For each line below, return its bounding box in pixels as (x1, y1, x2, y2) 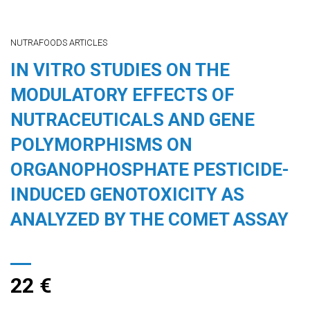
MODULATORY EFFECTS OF (10, 84, 235, 105)
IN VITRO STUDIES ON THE (10, 59, 230, 80)
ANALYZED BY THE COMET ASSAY (10, 208, 289, 230)
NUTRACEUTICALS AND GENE (10, 109, 255, 130)
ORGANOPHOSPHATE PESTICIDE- (10, 158, 289, 180)
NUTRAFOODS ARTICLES (10, 37, 107, 48)
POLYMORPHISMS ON (10, 134, 192, 155)
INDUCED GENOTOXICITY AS (10, 183, 244, 205)
